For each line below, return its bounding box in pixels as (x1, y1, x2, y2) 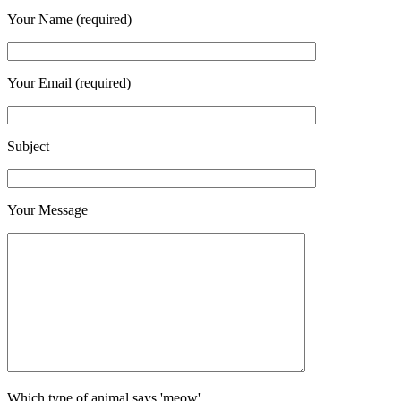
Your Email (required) (7, 75, 131, 91)
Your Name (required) (7, 12, 132, 28)
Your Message (7, 202, 88, 218)
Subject (7, 139, 49, 155)
